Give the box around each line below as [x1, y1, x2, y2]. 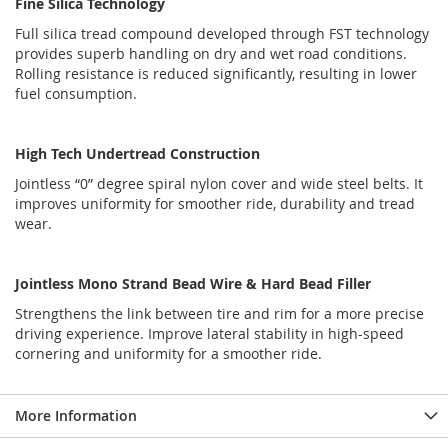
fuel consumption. [15, 83, 137, 103]
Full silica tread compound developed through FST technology [15, 23, 429, 43]
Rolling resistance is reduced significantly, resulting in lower [15, 63, 417, 83]
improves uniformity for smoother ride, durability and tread [15, 193, 415, 213]
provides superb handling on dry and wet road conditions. [15, 43, 407, 63]
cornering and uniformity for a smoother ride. [15, 343, 322, 363]
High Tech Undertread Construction [15, 143, 260, 163]
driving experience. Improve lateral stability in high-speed [15, 323, 404, 343]
